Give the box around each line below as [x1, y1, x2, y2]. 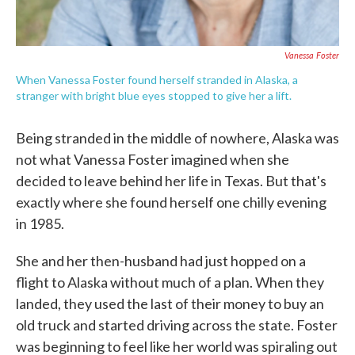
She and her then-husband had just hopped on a [16, 252, 306, 269]
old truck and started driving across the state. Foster [16, 316, 338, 334]
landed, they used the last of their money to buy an [16, 295, 324, 312]
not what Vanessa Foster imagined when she [16, 151, 289, 168]
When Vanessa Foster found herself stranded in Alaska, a [16, 73, 298, 86]
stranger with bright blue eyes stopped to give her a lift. [16, 89, 292, 102]
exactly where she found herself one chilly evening [16, 193, 326, 211]
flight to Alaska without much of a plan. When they [16, 273, 324, 291]
